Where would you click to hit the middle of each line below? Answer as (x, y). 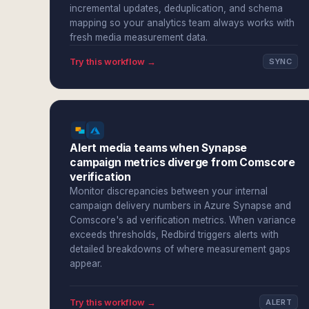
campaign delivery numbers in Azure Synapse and (180, 206)
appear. (86, 263)
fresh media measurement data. (139, 37)
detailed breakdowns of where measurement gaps (180, 249)
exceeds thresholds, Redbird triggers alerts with (174, 235)
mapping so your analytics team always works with (182, 23)
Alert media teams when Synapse (159, 148)
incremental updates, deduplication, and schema (176, 8)
